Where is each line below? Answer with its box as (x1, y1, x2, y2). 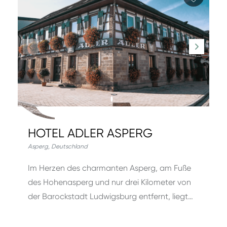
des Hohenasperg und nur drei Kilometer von (28, 177, 191, 187)
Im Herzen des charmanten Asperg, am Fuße (28, 163, 191, 173)
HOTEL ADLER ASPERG (28, 126, 153, 140)
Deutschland (51, 143, 88, 150)
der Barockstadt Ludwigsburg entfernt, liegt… (28, 192, 193, 201)
